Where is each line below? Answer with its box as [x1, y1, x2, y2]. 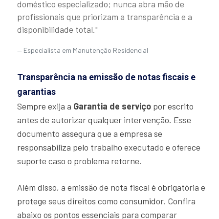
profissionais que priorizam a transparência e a [17, 11, 192, 22]
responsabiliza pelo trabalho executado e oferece [17, 142, 200, 153]
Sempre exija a [17, 101, 73, 112]
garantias [17, 87, 56, 97]
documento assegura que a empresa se [17, 128, 162, 139]
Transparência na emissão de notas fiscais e [17, 72, 196, 83]
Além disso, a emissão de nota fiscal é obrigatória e [17, 182, 205, 193]
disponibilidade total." [17, 24, 98, 35]
